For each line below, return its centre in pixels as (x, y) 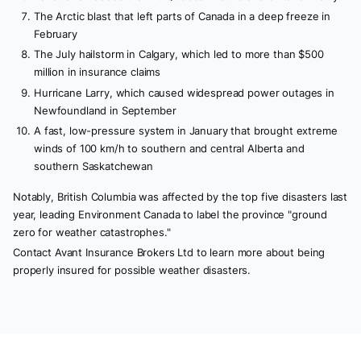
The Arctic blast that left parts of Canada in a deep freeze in (183, 16)
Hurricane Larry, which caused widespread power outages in (184, 92)
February (56, 34)
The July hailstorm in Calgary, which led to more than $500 (179, 54)
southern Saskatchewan (93, 166)
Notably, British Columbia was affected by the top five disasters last (180, 197)
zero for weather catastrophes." (92, 232)
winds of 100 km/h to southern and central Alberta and (169, 148)
